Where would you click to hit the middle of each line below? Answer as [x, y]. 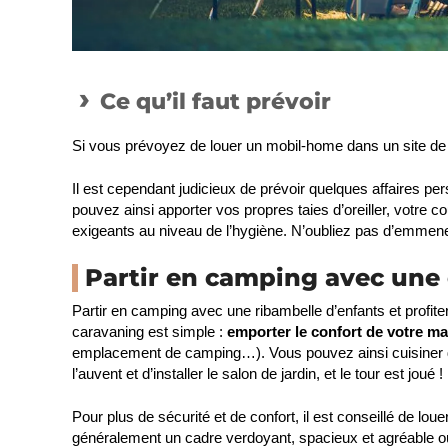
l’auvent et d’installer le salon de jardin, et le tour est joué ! [257, 373]
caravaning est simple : [149, 331]
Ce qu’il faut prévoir [215, 101]
